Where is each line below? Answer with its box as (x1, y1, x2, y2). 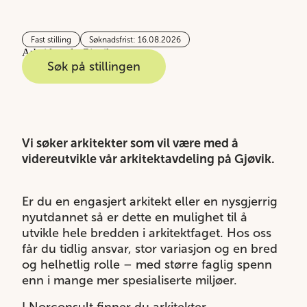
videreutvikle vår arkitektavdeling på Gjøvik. (22, 151, 275, 167)
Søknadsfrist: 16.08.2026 (89, 34, 181, 45)
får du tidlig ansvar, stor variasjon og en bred (22, 241, 278, 257)
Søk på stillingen (47, 59, 140, 75)
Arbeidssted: (22, 47, 76, 59)
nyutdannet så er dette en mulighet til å (22, 210, 247, 225)
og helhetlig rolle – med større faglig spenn (22, 257, 272, 273)
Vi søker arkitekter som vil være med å (22, 136, 238, 151)
